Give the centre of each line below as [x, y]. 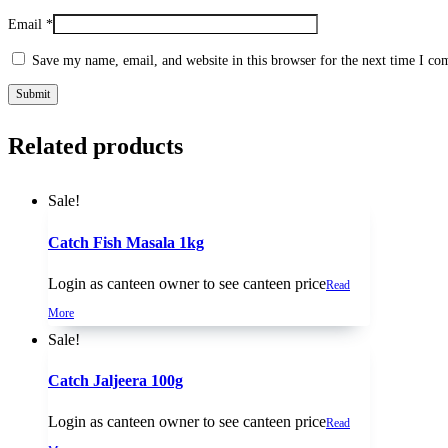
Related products [95, 146]
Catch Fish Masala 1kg [126, 242]
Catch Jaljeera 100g [115, 381]
